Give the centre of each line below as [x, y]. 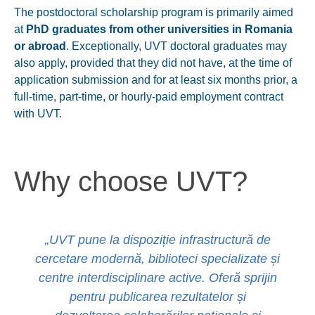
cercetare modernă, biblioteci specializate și [158, 258]
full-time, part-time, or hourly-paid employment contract [149, 96]
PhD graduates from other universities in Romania [159, 29]
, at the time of [257, 63]
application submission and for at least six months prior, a [156, 79]
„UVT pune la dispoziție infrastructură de [157, 239]
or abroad [40, 46]
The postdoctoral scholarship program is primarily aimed [154, 12]
